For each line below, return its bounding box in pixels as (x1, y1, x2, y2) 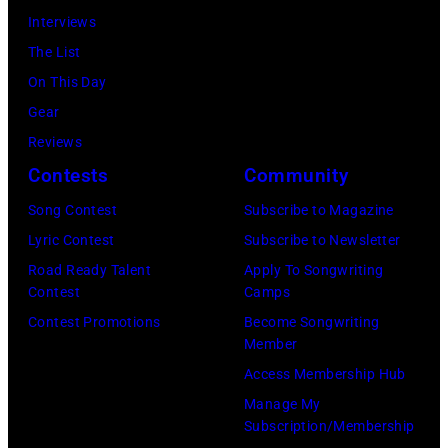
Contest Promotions (28, 313, 161, 330)
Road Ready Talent (28, 261, 152, 278)
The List (28, 43, 81, 60)
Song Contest (28, 201, 118, 218)
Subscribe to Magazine (244, 201, 394, 218)
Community (244, 163, 349, 187)
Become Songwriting (244, 313, 380, 330)
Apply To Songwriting (244, 261, 384, 278)
